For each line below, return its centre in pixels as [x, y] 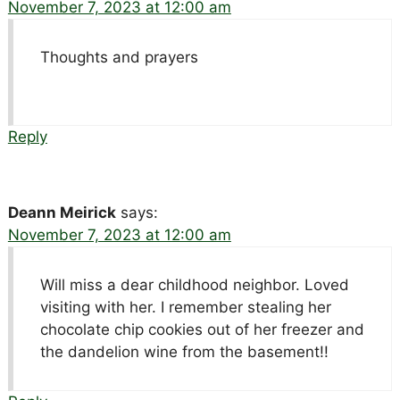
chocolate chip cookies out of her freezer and [202, 329]
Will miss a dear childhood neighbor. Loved [194, 284]
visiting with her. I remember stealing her [185, 307]
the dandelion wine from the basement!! [184, 351]
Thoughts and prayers [119, 57]
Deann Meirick [62, 212]
